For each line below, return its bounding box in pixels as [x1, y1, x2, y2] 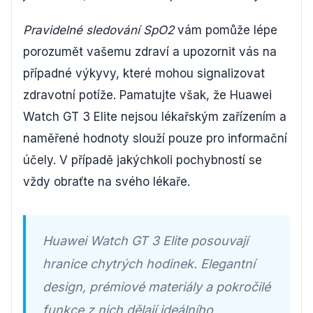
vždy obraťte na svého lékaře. [23, 174, 190, 189]
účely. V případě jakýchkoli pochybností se [23, 152, 262, 167]
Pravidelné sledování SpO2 [23, 22, 174, 37]
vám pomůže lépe [174, 22, 277, 37]
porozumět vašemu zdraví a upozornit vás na [23, 44, 277, 59]
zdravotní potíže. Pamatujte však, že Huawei [23, 87, 272, 102]
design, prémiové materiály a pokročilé [43, 279, 270, 294]
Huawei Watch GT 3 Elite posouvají [43, 233, 248, 248]
